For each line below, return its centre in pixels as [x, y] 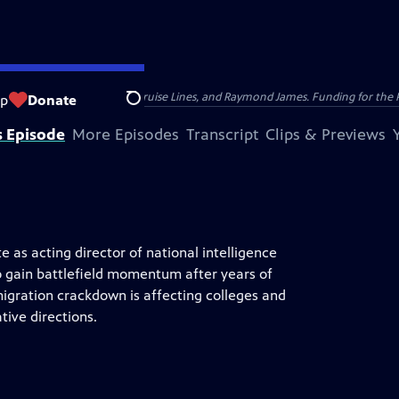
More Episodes [126, 134]
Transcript [222, 134]
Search [147, 108]
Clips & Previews [326, 134]
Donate [52, 100]
